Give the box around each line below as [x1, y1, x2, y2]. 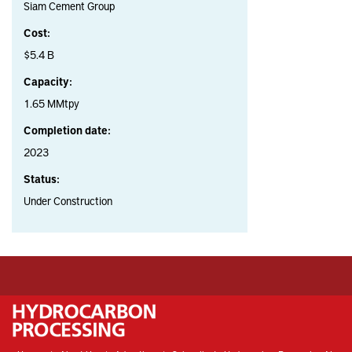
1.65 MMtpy [24, 96, 79, 112]
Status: [24, 171, 60, 187]
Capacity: [24, 74, 72, 90]
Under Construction [24, 193, 112, 209]
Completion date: [24, 123, 111, 138]
